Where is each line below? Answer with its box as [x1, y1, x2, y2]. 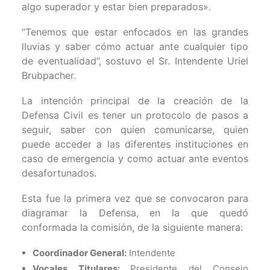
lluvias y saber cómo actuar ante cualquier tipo [22, 40, 248, 52]
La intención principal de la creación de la [22, 95, 248, 107]
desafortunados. [22, 167, 96, 179]
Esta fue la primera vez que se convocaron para [22, 192, 248, 204]
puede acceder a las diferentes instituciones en [22, 138, 248, 150]
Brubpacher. [22, 69, 76, 81]
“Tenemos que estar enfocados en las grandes [22, 26, 248, 38]
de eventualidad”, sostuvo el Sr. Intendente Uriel [22, 55, 248, 67]
